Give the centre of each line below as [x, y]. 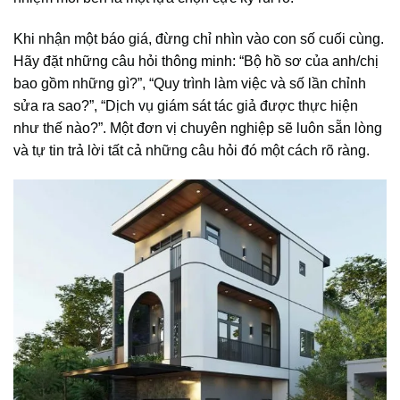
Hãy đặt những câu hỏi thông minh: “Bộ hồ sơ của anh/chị [196, 61]
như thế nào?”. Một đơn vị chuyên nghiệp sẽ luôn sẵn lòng [198, 128]
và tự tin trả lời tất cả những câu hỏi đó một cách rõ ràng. [192, 150]
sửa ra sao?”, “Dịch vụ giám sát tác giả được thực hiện [186, 105]
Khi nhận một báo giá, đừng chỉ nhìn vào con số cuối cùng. [199, 38]
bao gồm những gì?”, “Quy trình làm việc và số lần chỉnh [190, 83]
